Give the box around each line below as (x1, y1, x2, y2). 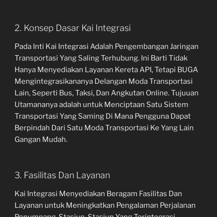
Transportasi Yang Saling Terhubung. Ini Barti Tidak (15, 53, 187, 62)
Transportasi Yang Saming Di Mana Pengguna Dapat (15, 111, 191, 121)
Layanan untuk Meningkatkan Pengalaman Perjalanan (15, 201, 196, 210)
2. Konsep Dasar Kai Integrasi (15, 23, 131, 33)
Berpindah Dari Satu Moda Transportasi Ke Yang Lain (15, 123, 194, 132)
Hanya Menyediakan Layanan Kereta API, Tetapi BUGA (15, 65, 198, 74)
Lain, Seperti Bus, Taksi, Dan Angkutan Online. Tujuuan (15, 88, 199, 97)
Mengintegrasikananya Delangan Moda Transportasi (15, 77, 193, 86)
